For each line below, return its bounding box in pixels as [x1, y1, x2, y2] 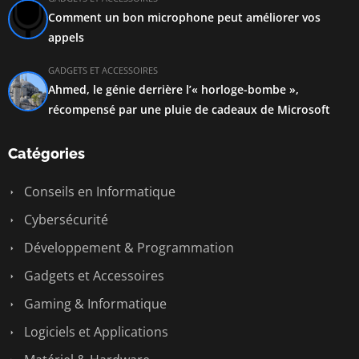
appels [48, 30, 84, 45]
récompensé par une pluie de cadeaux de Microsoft [48, 102, 330, 117]
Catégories [8, 145, 85, 162]
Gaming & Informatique [21, 295, 167, 313]
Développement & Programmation [21, 239, 234, 256]
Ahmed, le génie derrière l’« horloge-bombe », [48, 82, 299, 97]
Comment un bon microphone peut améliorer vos [48, 10, 321, 25]
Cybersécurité [21, 211, 108, 228]
